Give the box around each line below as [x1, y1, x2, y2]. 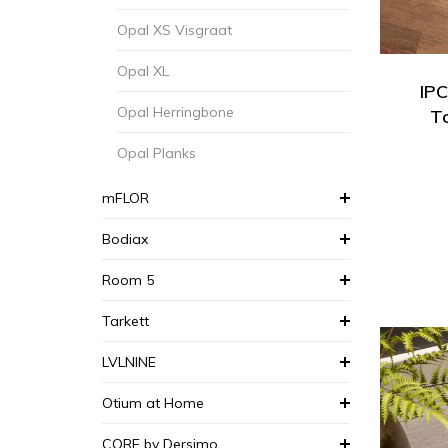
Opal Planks [117, 144, 196, 162]
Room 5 [102, 271, 154, 289]
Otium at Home [102, 394, 204, 412]
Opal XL [117, 62, 169, 80]
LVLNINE [102, 353, 156, 371]
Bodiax [102, 230, 148, 248]
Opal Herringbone [117, 103, 234, 121]
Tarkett [102, 312, 149, 330]
